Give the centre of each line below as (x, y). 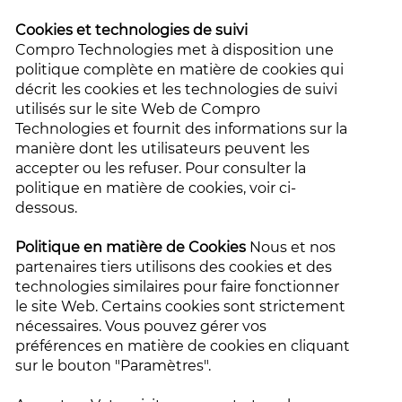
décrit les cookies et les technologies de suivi (177, 89)
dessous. (48, 208)
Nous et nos (293, 247)
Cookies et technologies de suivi (134, 30)
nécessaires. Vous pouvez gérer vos (141, 326)
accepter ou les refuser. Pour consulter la (161, 168)
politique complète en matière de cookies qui (180, 70)
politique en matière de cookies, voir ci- (156, 188)
